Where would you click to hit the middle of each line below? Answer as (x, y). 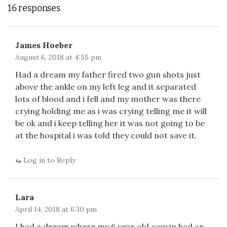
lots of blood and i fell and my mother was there (108, 99)
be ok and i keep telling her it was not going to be (110, 123)
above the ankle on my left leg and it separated (106, 87)
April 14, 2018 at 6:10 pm (56, 209)
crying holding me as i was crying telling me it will (111, 111)
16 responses (34, 8)
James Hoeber (44, 45)
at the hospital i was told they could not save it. (106, 135)
